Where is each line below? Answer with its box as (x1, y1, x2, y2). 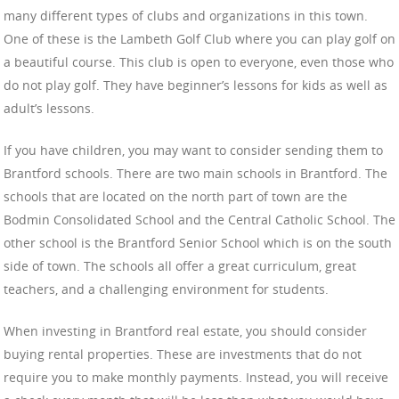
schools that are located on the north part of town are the (4, 188, 347, 206)
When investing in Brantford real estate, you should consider (4, 322, 367, 340)
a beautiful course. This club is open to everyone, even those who (4, 53, 394, 71)
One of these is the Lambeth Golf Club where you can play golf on (4, 30, 395, 48)
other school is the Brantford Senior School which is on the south (4, 234, 392, 252)
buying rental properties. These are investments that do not (4, 346, 362, 363)
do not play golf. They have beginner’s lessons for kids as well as (4, 77, 387, 94)
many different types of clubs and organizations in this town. (4, 7, 368, 25)
